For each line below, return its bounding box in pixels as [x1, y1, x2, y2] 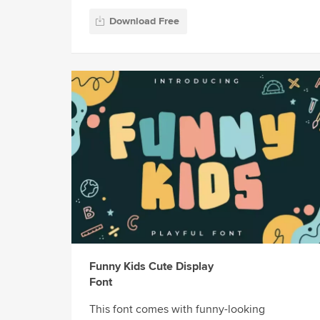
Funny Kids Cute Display [89, 259, 214, 274]
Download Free [109, 14, 179, 27]
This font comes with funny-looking [89, 302, 265, 317]
